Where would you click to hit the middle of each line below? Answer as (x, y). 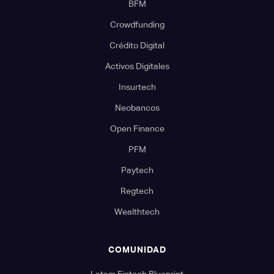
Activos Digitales (137, 66)
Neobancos (137, 107)
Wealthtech (137, 211)
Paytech (137, 170)
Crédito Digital (137, 45)
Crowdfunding (137, 24)
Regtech (137, 191)
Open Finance (137, 128)
